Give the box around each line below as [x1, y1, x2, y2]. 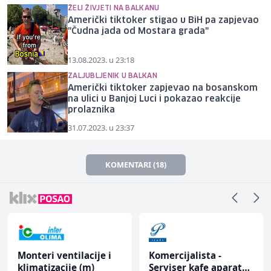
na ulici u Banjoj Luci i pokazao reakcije [68, 94, 241, 103]
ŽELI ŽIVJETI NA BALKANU [68, 4, 160, 11]
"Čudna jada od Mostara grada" [68, 27, 209, 36]
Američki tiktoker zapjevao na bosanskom [68, 83, 258, 93]
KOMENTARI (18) [105, 158, 166, 170]
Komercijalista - [149, 249, 221, 261]
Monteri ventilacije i [18, 249, 111, 261]
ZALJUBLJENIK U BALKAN [68, 72, 157, 79]
